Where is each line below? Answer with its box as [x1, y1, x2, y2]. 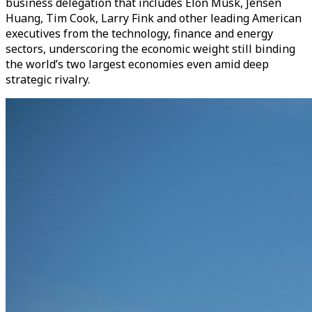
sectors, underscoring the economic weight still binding [6, 41, 295, 56]
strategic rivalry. [6, 72, 90, 87]
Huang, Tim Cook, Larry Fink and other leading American [6, 10, 302, 26]
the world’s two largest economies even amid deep [6, 56, 269, 72]
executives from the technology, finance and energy [6, 26, 273, 41]
